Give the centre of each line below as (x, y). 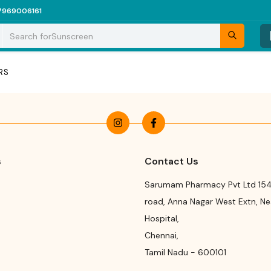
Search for (31, 36)
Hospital (161, 218)
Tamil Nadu (166, 252)
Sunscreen (73, 36)
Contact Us (171, 161)
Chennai (161, 235)
